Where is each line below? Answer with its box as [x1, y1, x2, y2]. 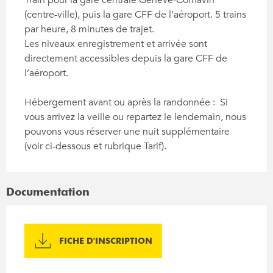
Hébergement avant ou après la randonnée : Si [24, 95, 228, 109]
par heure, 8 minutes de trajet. [24, 22, 154, 36]
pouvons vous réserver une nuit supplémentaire [24, 124, 230, 138]
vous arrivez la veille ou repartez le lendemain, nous [24, 110, 246, 124]
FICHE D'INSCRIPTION [59, 235, 153, 246]
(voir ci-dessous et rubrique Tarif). [24, 139, 166, 153]
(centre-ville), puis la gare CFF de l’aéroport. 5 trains [24, 7, 246, 21]
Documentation [6, 185, 90, 198]
